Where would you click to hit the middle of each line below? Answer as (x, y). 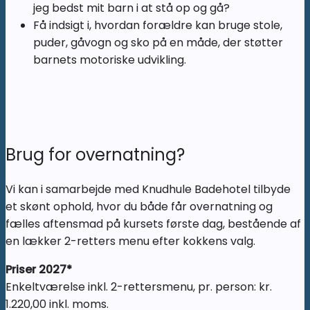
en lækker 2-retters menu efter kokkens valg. (130, 241)
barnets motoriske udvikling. (110, 60)
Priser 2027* (39, 270)
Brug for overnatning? (95, 155)
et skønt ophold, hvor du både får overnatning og (139, 207)
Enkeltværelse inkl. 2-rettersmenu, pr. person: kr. (139, 287)
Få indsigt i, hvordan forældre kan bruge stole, (158, 26)
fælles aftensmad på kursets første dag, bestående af (153, 224)
